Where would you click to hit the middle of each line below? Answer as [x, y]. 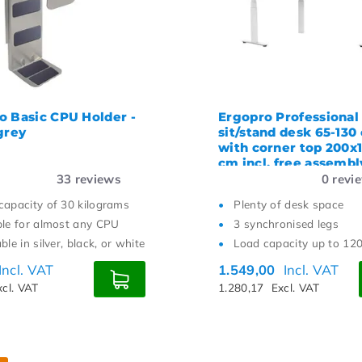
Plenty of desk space [289, 204]
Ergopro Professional [289, 117]
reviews [96, 179]
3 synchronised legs [286, 223]
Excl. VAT [295, 287]
